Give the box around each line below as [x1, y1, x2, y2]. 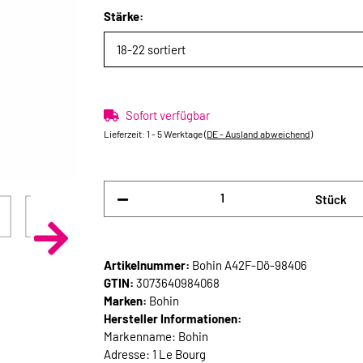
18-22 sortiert [117, 42, 186, 58]
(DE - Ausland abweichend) [204, 128, 313, 140]
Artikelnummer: [104, 257, 192, 272]
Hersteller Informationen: [104, 310, 241, 326]
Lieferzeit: [104, 128, 147, 140]
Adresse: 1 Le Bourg [104, 346, 206, 361]
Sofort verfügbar [126, 108, 210, 123]
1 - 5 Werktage [147, 128, 204, 140]
